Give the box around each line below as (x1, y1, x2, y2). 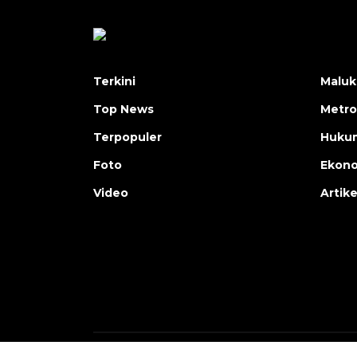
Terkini (93, 73, 135, 88)
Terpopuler (93, 129, 162, 144)
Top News (93, 101, 154, 116)
